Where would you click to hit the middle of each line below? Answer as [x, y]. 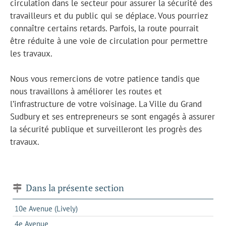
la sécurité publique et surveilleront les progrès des [106, 129]
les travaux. [31, 53]
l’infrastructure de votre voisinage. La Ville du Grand [106, 104]
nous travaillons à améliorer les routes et [86, 91]
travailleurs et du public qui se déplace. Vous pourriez [109, 15]
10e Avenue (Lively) [46, 208]
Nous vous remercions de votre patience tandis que [105, 78]
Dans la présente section [74, 187]
